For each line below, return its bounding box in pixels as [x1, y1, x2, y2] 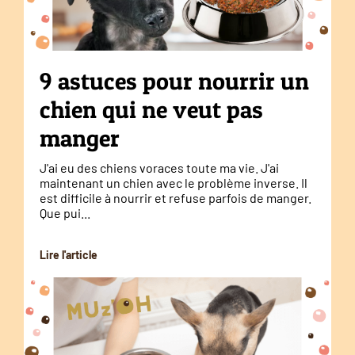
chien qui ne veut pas [40, 94, 263, 124]
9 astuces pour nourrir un [40, 66, 309, 95]
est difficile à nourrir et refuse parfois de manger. [40, 189, 311, 205]
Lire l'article [40, 247, 97, 261]
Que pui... [40, 204, 90, 220]
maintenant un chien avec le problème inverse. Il [40, 174, 307, 190]
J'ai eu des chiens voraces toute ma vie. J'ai [40, 159, 279, 175]
